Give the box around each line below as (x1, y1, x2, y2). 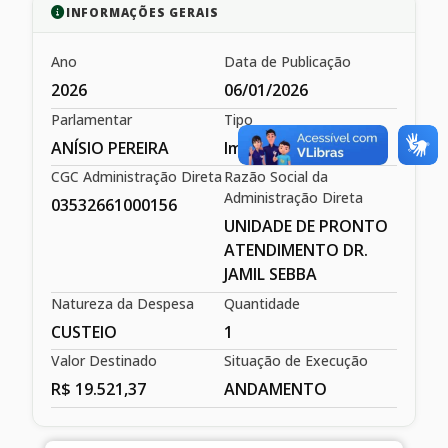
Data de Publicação (224, 52, 351, 71)
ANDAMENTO (224, 378, 327, 401)
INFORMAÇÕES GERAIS (65, 5, 219, 20)
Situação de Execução (224, 351, 368, 371)
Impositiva (224, 136, 304, 159)
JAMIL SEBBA (224, 263, 317, 286)
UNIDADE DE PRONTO (224, 215, 388, 238)
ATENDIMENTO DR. (224, 239, 368, 262)
